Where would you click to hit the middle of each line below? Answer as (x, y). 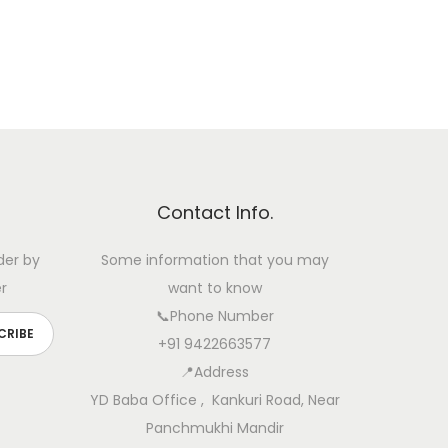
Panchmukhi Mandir (214, 428)
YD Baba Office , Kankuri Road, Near (214, 400)
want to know (214, 288)
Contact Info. (214, 212)
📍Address (215, 372)
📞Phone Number (214, 316)
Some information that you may (214, 260)
